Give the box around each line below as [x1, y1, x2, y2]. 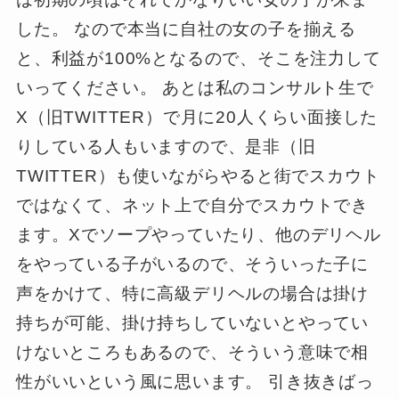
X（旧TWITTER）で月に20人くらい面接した [15, 108, 379, 127]
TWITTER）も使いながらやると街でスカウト [15, 167, 380, 186]
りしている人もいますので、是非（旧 [15, 137, 316, 157]
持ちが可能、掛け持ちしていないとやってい [15, 313, 370, 333]
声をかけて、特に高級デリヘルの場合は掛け [15, 284, 370, 304]
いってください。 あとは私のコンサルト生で [15, 78, 374, 98]
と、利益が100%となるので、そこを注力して [15, 49, 381, 69]
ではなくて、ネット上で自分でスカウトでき [15, 196, 370, 216]
